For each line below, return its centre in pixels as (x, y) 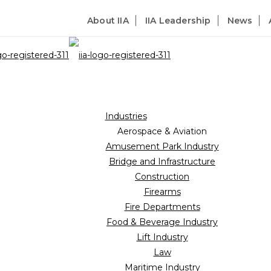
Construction (162, 177)
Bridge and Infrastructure (162, 162)
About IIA (108, 20)
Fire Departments (162, 207)
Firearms (162, 192)
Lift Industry (162, 237)
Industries (126, 116)
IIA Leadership (178, 20)
